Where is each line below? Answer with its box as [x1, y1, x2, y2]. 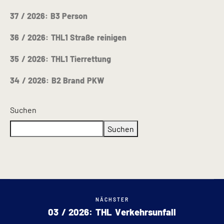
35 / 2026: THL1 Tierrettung [10, 54, 111, 64]
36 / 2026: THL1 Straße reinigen [10, 32, 126, 42]
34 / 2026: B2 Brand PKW [10, 75, 104, 85]
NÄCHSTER [95, 196, 129, 202]
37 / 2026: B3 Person [10, 11, 88, 21]
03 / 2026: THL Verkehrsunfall [48, 206, 176, 217]
